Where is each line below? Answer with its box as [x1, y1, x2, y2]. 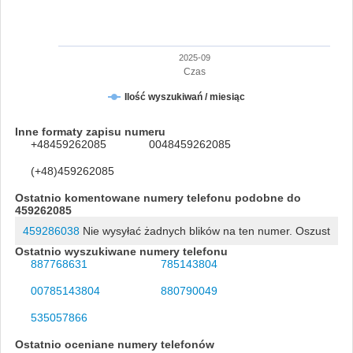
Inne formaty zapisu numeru [14, 124, 165, 138]
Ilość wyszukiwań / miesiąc [124, 91, 245, 102]
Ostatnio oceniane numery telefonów [14, 337, 214, 351]
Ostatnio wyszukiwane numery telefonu [14, 244, 228, 258]
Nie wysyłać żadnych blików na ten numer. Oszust [79, 224, 330, 237]
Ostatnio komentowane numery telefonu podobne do [14, 191, 301, 204]
